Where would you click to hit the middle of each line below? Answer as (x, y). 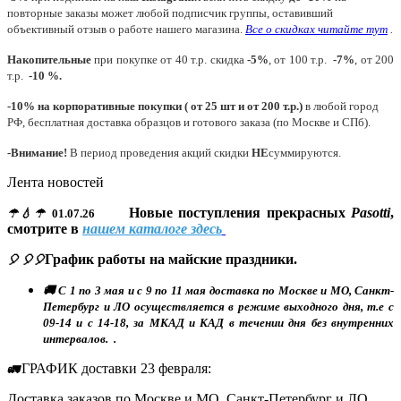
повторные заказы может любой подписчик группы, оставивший (170, 13)
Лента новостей (55, 182)
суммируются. (305, 152)
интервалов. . (80, 338)
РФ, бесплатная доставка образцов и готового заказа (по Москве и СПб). (189, 122)
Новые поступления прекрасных (240, 212)
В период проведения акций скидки (161, 152)
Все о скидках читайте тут (316, 29)
